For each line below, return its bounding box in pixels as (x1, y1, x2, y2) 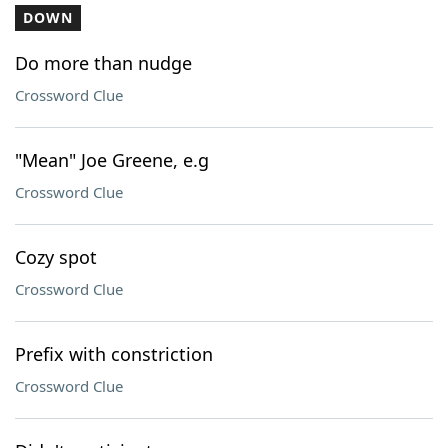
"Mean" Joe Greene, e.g (15, 148, 209, 172)
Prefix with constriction (15, 342, 213, 366)
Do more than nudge (15, 51, 192, 75)
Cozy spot (15, 245, 97, 269)
